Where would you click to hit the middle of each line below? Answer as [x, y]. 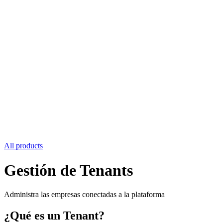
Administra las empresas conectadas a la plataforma [84, 195]
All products [23, 146]
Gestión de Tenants [68, 170]
